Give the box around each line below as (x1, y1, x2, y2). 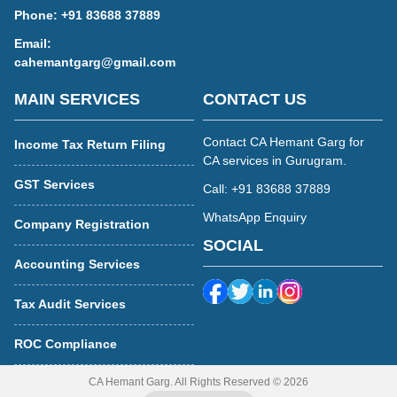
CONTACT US (203, 90, 307, 108)
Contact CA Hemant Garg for (203, 135, 364, 149)
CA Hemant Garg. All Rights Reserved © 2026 (89, 376, 308, 388)
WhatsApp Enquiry (203, 210, 307, 224)
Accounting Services (14, 257, 140, 271)
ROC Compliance (14, 337, 117, 351)
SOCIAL (203, 237, 263, 254)
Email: (14, 36, 51, 51)
